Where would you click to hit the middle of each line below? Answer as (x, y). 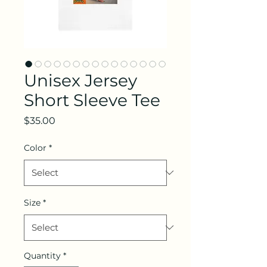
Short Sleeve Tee (92, 100)
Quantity (42, 255)
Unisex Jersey (80, 80)
